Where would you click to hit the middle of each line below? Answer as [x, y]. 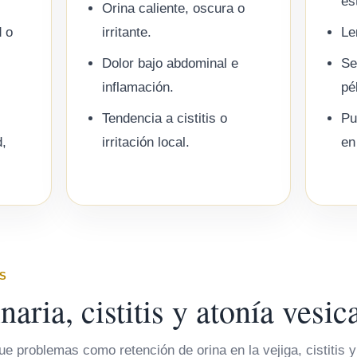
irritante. [127, 33]
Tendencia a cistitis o [165, 119]
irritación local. [146, 143]
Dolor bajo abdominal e [171, 64]
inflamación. [138, 88]
